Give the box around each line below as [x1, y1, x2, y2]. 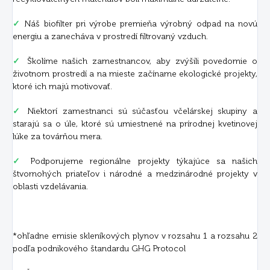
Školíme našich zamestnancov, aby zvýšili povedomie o [22, 55, 257, 66]
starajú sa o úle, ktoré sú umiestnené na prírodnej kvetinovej [13, 118, 257, 129]
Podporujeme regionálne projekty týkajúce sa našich [24, 155, 258, 166]
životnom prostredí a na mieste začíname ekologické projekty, [13, 68, 257, 79]
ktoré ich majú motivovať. [13, 81, 112, 92]
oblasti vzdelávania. [13, 181, 88, 192]
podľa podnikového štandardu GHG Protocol [13, 243, 186, 254]
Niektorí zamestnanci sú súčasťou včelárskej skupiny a [22, 105, 257, 116]
